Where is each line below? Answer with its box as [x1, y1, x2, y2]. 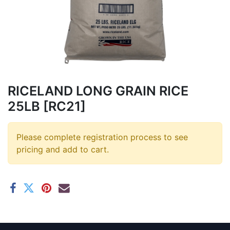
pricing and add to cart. [16, 144, 109, 155]
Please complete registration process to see [16, 131, 188, 142]
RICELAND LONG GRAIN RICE [8, 83, 188, 99]
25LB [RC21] [8, 98, 86, 114]
